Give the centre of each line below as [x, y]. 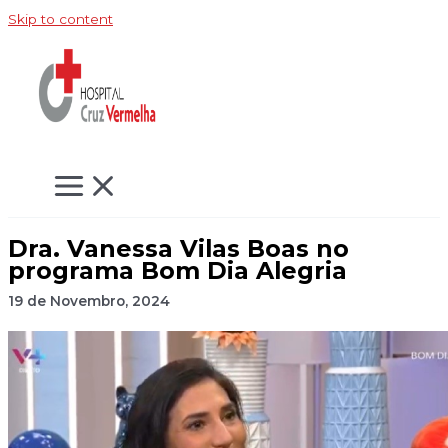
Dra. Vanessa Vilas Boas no [178, 248]
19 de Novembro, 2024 [89, 300]
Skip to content [60, 19]
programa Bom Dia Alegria [177, 270]
